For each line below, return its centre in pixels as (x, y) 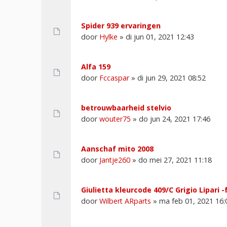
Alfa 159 (96, 66)
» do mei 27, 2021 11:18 (171, 160)
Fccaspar (114, 78)
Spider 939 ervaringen (121, 25)
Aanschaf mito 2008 (117, 148)
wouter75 (115, 119)
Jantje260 (115, 160)
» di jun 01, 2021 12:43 (156, 36)
